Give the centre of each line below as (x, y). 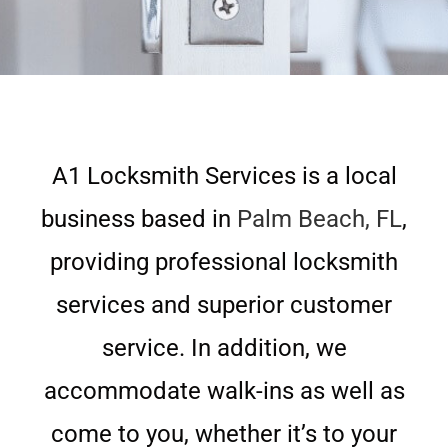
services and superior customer (224, 305)
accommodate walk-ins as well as (224, 391)
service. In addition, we (224, 348)
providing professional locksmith (224, 262)
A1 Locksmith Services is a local (224, 176)
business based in (139, 219)
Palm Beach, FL (319, 219)
